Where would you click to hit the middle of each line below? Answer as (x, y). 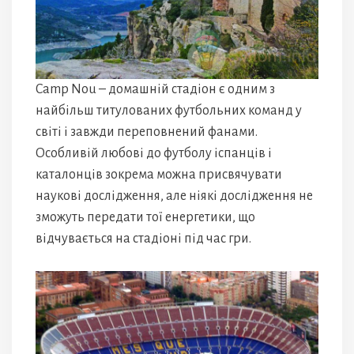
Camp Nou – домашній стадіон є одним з (155, 90)
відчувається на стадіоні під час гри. (143, 239)
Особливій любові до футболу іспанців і (154, 154)
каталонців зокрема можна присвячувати (159, 175)
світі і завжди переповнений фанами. (147, 132)
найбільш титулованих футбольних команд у (169, 111)
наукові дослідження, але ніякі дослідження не (174, 196)
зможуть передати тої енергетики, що (145, 218)
